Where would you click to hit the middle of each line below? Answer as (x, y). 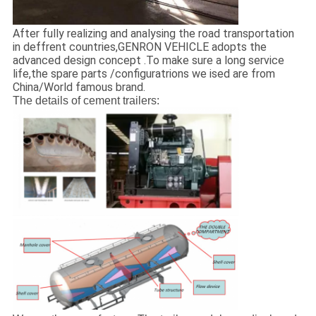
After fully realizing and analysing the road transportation (153, 34)
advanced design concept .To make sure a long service (148, 61)
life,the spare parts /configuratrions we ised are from (144, 74)
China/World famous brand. (79, 87)
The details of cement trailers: (86, 101)
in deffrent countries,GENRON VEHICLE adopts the (139, 47)
